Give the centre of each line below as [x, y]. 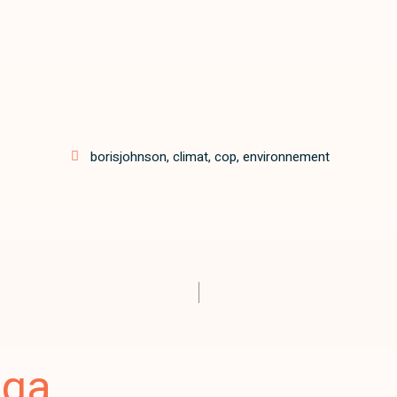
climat [190, 156]
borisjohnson [128, 156]
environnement [286, 156]
